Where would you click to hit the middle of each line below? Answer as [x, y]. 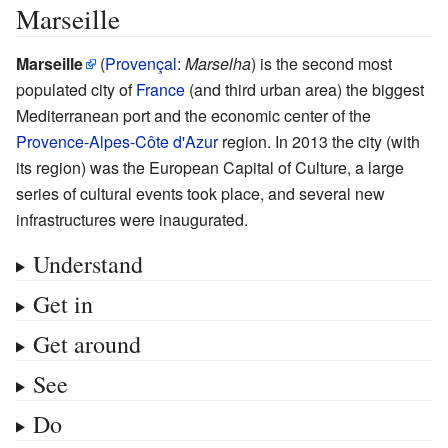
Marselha [218, 63]
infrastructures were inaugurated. [132, 219]
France [160, 89]
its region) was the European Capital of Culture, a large [210, 167]
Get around [86, 343]
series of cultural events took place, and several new [200, 193]
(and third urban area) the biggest [304, 89]
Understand [87, 263]
